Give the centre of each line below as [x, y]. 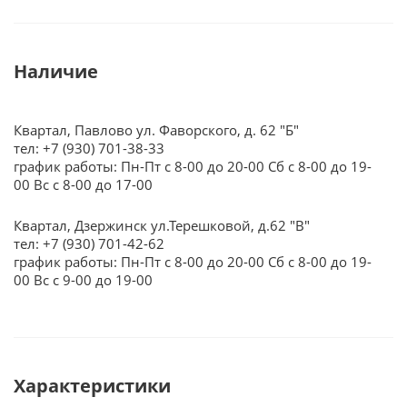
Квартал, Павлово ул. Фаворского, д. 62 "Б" [156, 130]
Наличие [56, 71]
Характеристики [92, 386]
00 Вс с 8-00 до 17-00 [83, 184]
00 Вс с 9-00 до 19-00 [83, 280]
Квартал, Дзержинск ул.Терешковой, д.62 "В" [162, 225]
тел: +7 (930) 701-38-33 [89, 148]
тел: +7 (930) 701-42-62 [89, 243]
